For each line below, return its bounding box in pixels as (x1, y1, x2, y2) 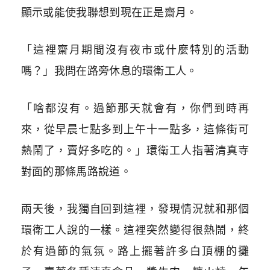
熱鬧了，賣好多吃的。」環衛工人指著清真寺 (20, 144, 250, 157)
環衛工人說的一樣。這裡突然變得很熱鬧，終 (20, 224, 250, 237)
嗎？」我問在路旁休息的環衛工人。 (20, 64, 198, 78)
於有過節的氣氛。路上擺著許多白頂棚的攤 (20, 245, 250, 258)
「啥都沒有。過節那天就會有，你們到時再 (20, 102, 250, 115)
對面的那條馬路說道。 (20, 165, 131, 178)
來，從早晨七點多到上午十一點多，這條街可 (20, 123, 250, 136)
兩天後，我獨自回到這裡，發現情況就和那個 (20, 202, 250, 216)
